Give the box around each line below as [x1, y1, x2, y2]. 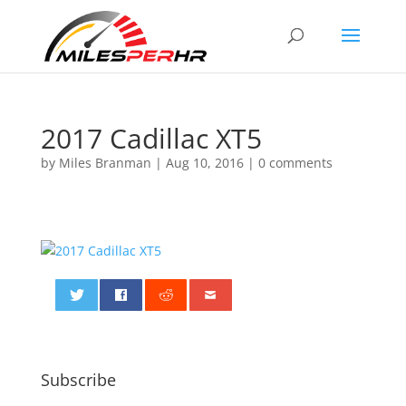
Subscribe [40, 369, 116, 391]
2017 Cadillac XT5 [40, 120, 262, 157]
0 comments [257, 154, 333, 171]
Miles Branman [58, 154, 151, 171]
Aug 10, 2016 [165, 154, 244, 171]
